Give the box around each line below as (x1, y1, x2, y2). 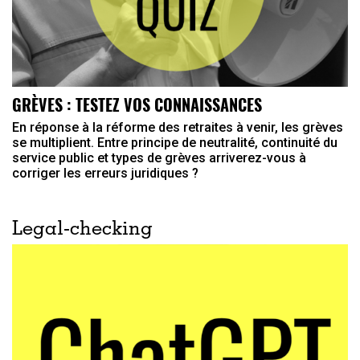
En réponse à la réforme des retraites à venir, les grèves (12, 119, 343, 135)
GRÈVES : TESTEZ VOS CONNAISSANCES (12, 92, 262, 117)
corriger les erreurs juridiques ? (12, 165, 198, 181)
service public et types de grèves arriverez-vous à (12, 149, 306, 166)
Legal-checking (12, 220, 153, 240)
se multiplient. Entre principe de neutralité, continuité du (12, 134, 337, 150)
